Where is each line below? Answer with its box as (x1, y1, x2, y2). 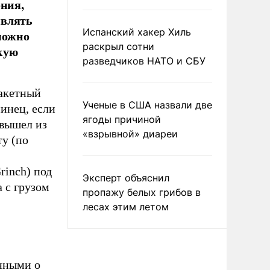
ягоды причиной (83, 113, 161, 125)
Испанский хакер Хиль (83, 26, 191, 38)
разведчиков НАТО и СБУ (83, 55, 206, 67)
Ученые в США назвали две (83, 99, 212, 111)
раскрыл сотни (83, 40, 154, 52)
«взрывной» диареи (83, 128, 178, 140)
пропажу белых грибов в (83, 186, 201, 198)
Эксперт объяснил (83, 172, 169, 184)
